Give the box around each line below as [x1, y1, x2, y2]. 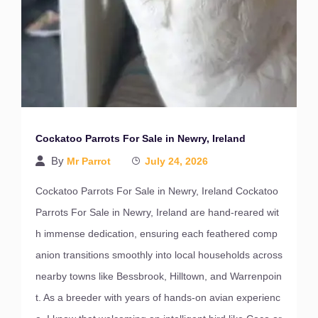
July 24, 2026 [145, 155, 208, 167]
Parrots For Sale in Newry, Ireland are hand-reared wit [35, 207, 279, 218]
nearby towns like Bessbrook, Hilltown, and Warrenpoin [35, 270, 282, 282]
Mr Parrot [67, 155, 111, 167]
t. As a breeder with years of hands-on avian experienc [35, 292, 280, 303]
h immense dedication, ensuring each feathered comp [35, 228, 278, 239]
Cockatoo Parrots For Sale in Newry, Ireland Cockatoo [35, 185, 278, 197]
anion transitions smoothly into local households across [35, 249, 283, 261]
